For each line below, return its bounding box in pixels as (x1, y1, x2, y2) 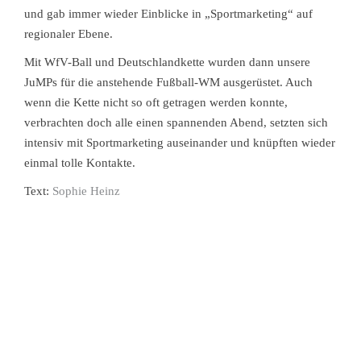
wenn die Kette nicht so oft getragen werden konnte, (24, 96, 288, 109)
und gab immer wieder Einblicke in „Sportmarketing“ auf (24, 7, 313, 20)
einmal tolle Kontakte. (24, 156, 135, 169)
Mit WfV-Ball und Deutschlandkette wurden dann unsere (24, 56, 310, 68)
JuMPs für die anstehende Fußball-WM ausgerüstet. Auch (24, 76, 313, 89)
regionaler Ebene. (24, 27, 113, 40)
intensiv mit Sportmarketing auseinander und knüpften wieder (24, 136, 335, 149)
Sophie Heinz (52, 185, 120, 197)
